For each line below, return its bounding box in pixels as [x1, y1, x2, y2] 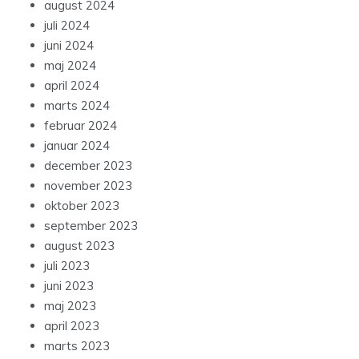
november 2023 [44, 178, 132, 194]
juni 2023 [44, 278, 94, 294]
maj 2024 [44, 58, 96, 74]
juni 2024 [44, 38, 94, 54]
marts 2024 [44, 98, 110, 114]
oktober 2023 [44, 198, 119, 214]
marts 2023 [44, 338, 110, 354]
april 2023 [44, 318, 99, 334]
